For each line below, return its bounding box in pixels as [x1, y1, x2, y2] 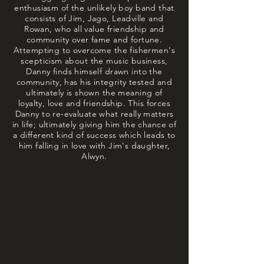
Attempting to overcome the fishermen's [14, 45, 175, 55]
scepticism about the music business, [21, 55, 168, 66]
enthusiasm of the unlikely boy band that [14, 2, 174, 13]
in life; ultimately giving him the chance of [12, 119, 177, 130]
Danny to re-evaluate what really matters [15, 108, 174, 119]
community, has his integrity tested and [16, 77, 173, 87]
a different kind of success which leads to [13, 130, 176, 140]
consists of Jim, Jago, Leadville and [25, 13, 164, 24]
